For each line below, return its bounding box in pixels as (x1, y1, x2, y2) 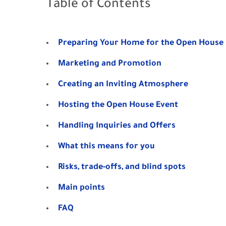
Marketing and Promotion (58, 60, 161, 69)
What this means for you (58, 142, 155, 151)
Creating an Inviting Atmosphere (58, 80, 188, 89)
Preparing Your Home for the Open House (58, 39, 223, 48)
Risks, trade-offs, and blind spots (58, 163, 186, 172)
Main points (58, 184, 105, 193)
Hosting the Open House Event (58, 101, 178, 110)
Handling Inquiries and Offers (58, 122, 176, 131)
